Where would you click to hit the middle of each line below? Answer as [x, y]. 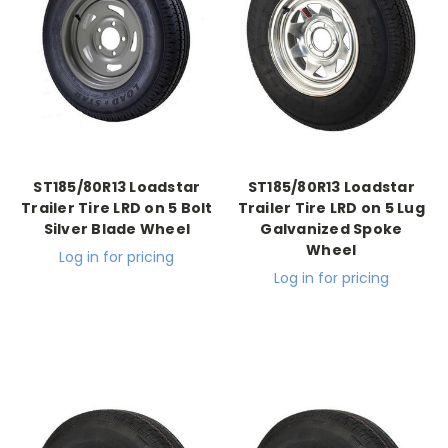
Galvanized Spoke [331, 229]
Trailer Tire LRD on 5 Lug [331, 208]
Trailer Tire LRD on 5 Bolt [117, 208]
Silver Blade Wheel [116, 229]
